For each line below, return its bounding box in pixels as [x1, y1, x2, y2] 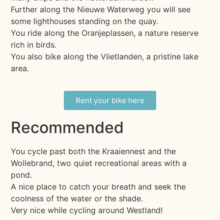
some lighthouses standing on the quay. [11, 16, 159, 26]
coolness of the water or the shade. [11, 193, 143, 204]
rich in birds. [11, 39, 57, 50]
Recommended [11, 118, 124, 137]
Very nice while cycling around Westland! [11, 205, 163, 216]
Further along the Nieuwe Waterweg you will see [11, 4, 191, 14]
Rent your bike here [76, 96, 144, 106]
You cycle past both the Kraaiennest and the [11, 146, 176, 157]
